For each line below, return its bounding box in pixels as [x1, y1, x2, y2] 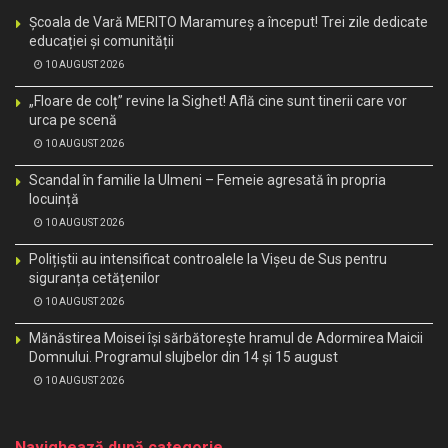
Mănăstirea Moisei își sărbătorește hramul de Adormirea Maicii [29, 329, 423, 346]
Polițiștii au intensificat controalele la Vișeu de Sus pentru [29, 250, 387, 267]
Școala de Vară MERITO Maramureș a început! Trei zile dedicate [29, 13, 428, 30]
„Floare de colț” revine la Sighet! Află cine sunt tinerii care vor [29, 92, 407, 109]
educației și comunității [29, 32, 174, 49]
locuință [29, 190, 79, 207]
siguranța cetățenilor [29, 269, 160, 286]
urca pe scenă [29, 111, 117, 128]
